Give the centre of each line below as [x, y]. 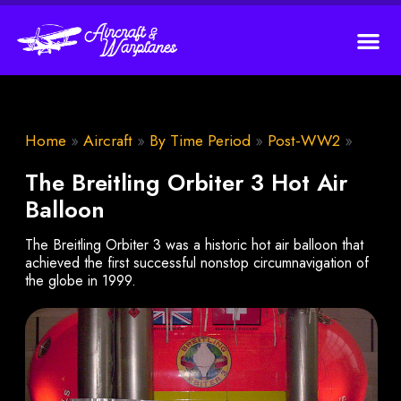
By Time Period [200, 141]
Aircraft [108, 141]
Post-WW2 [304, 141]
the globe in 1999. [81, 281]
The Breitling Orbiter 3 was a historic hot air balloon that [194, 245]
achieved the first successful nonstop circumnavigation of [197, 263]
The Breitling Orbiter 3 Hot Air [186, 183]
